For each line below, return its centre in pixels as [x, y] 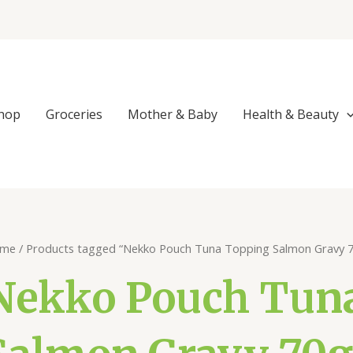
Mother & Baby [173, 114]
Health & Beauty [291, 114]
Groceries [74, 114]
